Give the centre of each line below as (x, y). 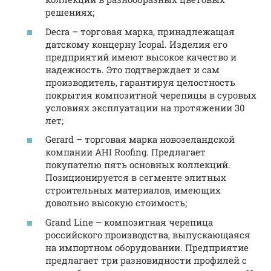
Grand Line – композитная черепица (129, 222)
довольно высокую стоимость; (116, 203)
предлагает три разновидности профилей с (146, 260)
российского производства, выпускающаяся (148, 234)
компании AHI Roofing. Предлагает (126, 152)
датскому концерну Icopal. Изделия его (136, 44)
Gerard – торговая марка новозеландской (140, 139)
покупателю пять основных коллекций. (138, 165)
